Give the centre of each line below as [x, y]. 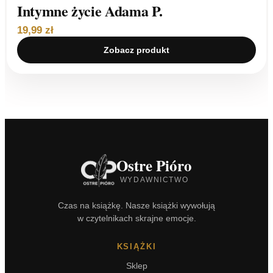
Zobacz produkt [136, 50]
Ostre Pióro [154, 165]
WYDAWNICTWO [154, 179]
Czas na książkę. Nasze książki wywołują [136, 205]
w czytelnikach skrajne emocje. [136, 218]
